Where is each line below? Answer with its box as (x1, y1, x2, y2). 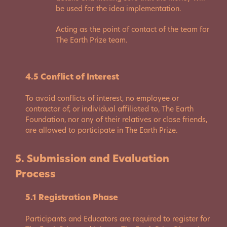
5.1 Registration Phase (25, 192, 118, 203)
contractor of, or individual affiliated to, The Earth (25, 104, 194, 114)
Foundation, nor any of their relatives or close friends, (25, 115, 207, 125)
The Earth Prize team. (56, 35, 128, 45)
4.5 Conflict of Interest (25, 71, 119, 83)
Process (15, 167, 56, 181)
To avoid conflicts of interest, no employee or (25, 93, 179, 103)
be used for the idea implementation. (56, 4, 181, 14)
